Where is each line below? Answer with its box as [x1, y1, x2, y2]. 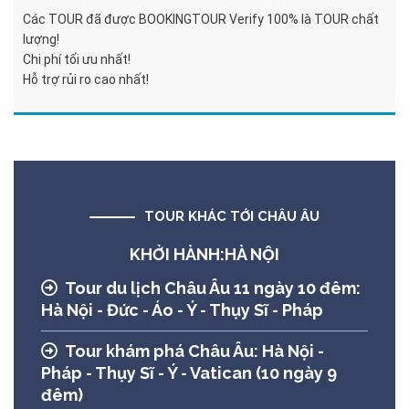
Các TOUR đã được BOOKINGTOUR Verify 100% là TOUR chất [23, 12, 379, 27]
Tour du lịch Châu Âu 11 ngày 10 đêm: [65, 278, 361, 299]
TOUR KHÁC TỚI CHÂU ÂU [144, 208, 320, 225]
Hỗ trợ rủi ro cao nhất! [23, 72, 149, 88]
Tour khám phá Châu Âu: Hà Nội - [65, 341, 324, 362]
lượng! [23, 32, 59, 47]
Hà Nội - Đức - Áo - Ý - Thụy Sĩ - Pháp [41, 300, 323, 320]
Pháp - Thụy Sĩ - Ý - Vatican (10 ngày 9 [41, 363, 337, 383]
